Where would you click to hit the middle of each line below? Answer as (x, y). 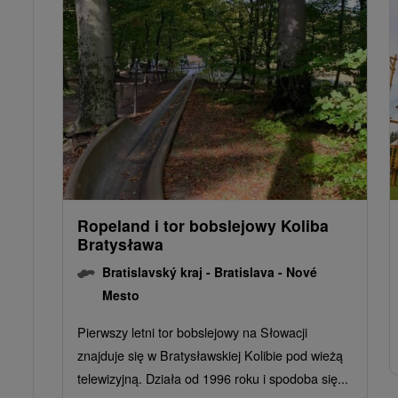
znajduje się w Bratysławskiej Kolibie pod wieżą (210, 354)
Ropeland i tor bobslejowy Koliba (203, 225)
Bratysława (120, 243)
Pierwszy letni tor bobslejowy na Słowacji (192, 331)
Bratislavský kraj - (158, 271)
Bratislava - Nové (266, 271)
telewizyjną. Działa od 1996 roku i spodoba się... (213, 378)
